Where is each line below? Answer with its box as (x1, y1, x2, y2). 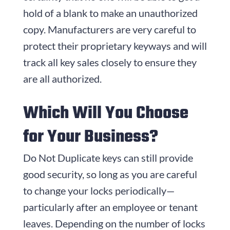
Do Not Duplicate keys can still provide (23, 151, 193, 164)
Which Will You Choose (23, 100, 188, 127)
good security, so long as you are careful (23, 167, 197, 180)
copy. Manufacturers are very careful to (23, 23, 196, 35)
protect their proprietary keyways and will (23, 39, 207, 52)
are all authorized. (23, 72, 102, 85)
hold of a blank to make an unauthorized (23, 6, 198, 19)
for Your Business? (23, 124, 158, 150)
